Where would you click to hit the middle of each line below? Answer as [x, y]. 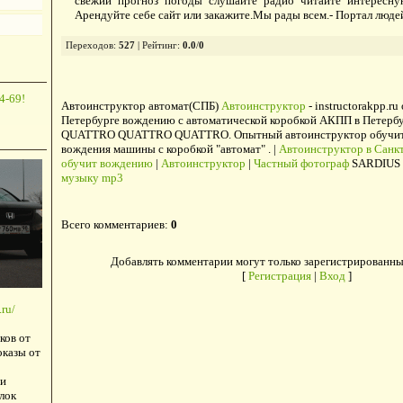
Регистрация [279, 276]
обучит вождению [107, 164]
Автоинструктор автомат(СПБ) [141, 106]
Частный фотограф [301, 164]
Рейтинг [159, 46]
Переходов [89, 46]
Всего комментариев [112, 225]
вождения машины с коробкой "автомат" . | [170, 149]
